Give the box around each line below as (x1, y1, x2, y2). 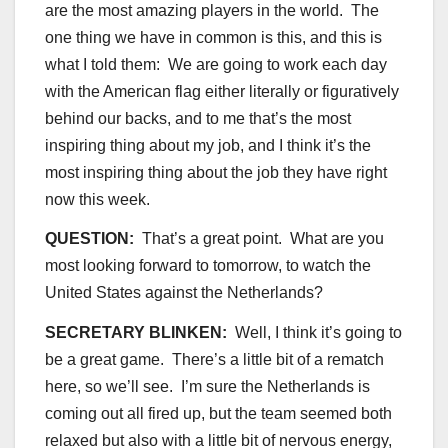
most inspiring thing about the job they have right (45, 163, 387, 181)
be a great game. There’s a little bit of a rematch (45, 351, 384, 369)
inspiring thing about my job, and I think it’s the (45, 136, 371, 154)
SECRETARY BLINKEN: (45, 324, 227, 342)
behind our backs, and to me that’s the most (45, 109, 351, 127)
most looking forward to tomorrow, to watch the (45, 257, 371, 275)
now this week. (45, 190, 150, 208)
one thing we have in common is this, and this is (45, 28, 382, 46)
